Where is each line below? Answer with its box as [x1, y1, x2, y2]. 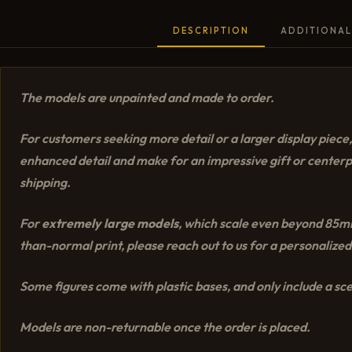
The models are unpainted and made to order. [20, 89, 274, 105]
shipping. [20, 174, 71, 190]
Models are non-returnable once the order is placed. [20, 318, 310, 335]
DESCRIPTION [173, 24, 249, 36]
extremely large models [42, 214, 178, 231]
